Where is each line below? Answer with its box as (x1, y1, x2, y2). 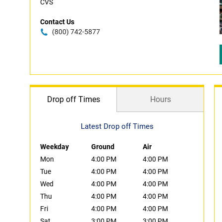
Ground (91, 143, 115, 151)
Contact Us (40, 18, 74, 26)
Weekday (40, 143, 69, 151)
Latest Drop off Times (80, 122, 154, 131)
